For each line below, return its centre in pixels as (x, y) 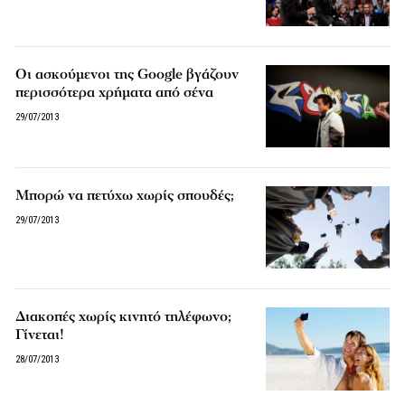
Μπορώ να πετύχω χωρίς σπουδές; (125, 196)
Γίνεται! (40, 335)
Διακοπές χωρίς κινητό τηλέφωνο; (124, 317)
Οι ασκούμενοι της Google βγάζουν (127, 75)
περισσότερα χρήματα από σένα (115, 93)
